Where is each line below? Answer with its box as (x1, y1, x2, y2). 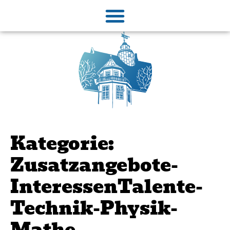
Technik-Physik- (10, 194, 178, 223)
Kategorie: (10, 129, 114, 158)
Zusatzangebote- (10, 151, 178, 180)
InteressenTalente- (10, 172, 203, 201)
